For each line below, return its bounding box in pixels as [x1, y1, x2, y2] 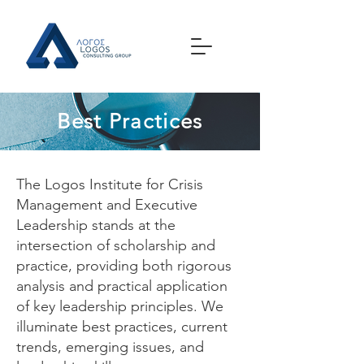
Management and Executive [16, 196, 197, 214]
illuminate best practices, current [16, 318, 227, 336]
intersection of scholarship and [16, 236, 215, 254]
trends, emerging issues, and [16, 338, 204, 356]
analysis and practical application [16, 277, 227, 295]
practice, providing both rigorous [16, 257, 232, 275]
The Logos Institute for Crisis [16, 175, 203, 193]
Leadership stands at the [16, 216, 175, 234]
